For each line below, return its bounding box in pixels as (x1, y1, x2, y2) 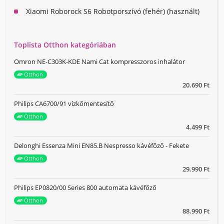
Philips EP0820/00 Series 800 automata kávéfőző (14, 183, 156, 192)
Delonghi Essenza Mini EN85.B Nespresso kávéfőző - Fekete (14, 141, 189, 150)
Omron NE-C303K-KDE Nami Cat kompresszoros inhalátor (14, 57, 185, 66)
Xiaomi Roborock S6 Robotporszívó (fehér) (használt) (26, 6, 199, 16)
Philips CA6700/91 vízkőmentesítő (14, 99, 114, 108)
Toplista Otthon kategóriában (14, 40, 116, 49)
